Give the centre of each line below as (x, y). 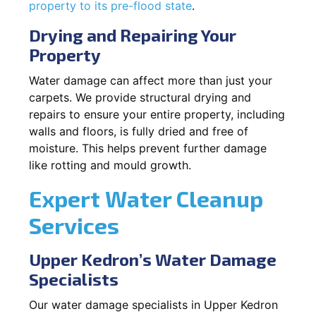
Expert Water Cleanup (146, 198)
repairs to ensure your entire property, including (157, 114)
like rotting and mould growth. (110, 165)
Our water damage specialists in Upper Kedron (153, 304)
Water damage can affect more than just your (151, 80)
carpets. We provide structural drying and (140, 97)
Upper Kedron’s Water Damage (153, 259)
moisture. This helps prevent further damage (148, 148)
